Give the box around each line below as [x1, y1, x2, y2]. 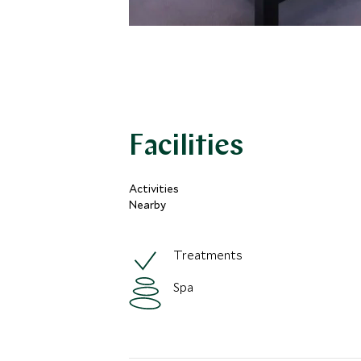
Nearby [129, 197, 166, 212]
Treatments [173, 247, 243, 263]
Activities [129, 181, 179, 196]
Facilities [129, 133, 243, 162]
